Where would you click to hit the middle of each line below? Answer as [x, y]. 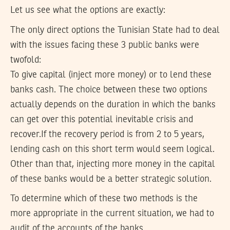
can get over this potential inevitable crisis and [102, 119]
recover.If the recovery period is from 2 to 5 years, [107, 134]
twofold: [26, 60]
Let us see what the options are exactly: [88, 11]
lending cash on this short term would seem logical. [112, 149]
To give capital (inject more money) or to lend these [111, 75]
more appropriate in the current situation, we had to [112, 214]
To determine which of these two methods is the [104, 199]
